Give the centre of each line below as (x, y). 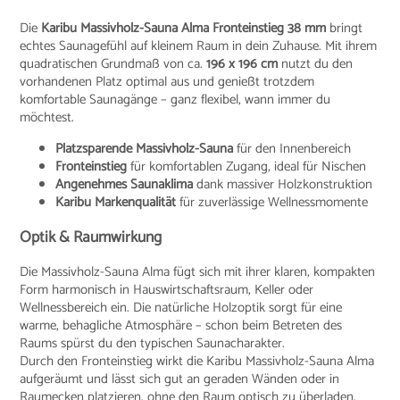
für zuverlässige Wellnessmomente (272, 203)
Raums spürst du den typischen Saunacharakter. (153, 344)
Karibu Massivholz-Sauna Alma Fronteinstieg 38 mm (184, 29)
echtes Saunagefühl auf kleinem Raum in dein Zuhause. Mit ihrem (199, 46)
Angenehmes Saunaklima (125, 185)
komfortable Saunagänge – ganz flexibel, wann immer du (175, 100)
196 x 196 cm (242, 64)
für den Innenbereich (292, 149)
